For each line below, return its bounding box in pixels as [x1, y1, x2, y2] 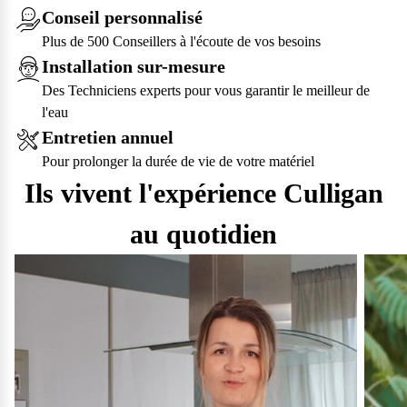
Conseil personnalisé [42, 7, 203, 28]
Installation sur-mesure [42, 56, 225, 77]
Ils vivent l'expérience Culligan [24, 178, 383, 209]
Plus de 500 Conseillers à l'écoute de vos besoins [42, 34, 321, 50]
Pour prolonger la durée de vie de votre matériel [42, 154, 314, 170]
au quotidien [130, 219, 277, 250]
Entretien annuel [42, 127, 174, 148]
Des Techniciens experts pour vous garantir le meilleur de [42, 83, 370, 99]
